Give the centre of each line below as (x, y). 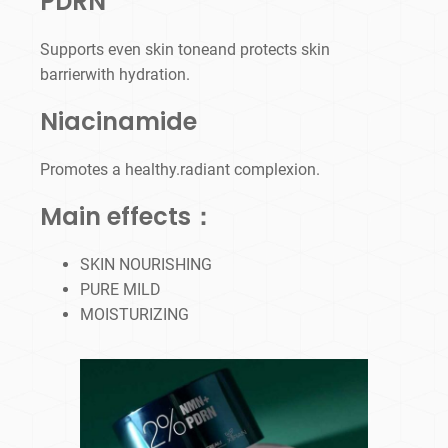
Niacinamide (118, 122)
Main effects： (127, 217)
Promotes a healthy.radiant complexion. (180, 170)
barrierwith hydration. (115, 75)
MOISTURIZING (134, 315)
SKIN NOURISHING (146, 265)
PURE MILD (120, 290)
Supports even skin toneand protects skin (185, 50)
